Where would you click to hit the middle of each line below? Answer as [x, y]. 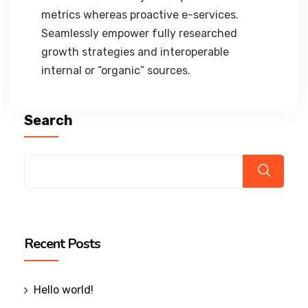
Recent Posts [62, 244]
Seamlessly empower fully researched [139, 34]
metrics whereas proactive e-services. [140, 15]
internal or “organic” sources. [116, 71]
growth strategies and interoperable [135, 52]
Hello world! [64, 290]
